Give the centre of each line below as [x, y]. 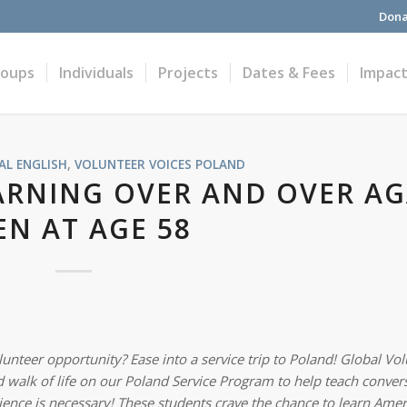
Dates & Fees [289, 73]
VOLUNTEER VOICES [133, 164]
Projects [189, 73]
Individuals [97, 73]
